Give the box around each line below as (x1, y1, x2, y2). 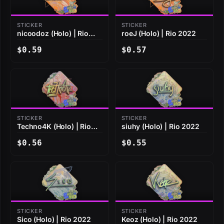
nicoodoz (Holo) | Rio (17, 29, 89, 38)
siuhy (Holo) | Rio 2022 (121, 122, 199, 131)
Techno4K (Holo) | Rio (17, 122, 91, 131)
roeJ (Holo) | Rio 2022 (121, 29, 196, 38)
